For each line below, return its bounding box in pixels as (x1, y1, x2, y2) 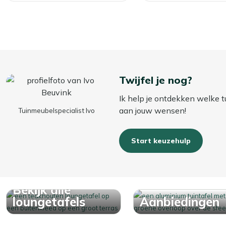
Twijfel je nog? (119, 73, 192, 86)
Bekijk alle (13, 182, 71, 197)
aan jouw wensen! (119, 105, 186, 116)
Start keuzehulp (131, 136, 191, 145)
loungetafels (13, 194, 85, 209)
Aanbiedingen (140, 194, 219, 209)
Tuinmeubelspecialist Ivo (18, 106, 95, 115)
